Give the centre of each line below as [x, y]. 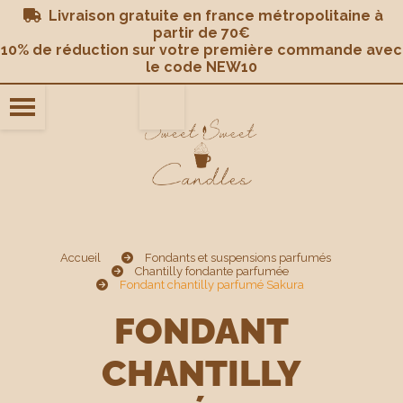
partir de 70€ [201, 33]
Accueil [82, 258]
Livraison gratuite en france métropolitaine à [212, 16]
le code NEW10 [201, 67]
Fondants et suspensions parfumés [239, 258]
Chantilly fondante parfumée [213, 271]
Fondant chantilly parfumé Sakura [213, 285]
